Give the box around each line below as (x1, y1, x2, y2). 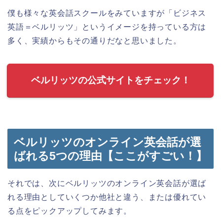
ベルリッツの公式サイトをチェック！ (31, 74, 190, 85)
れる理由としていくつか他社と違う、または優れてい (7, 193, 207, 202)
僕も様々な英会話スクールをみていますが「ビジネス (7, 8, 207, 17)
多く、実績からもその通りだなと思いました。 (7, 36, 182, 45)
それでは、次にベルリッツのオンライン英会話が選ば (7, 179, 207, 188)
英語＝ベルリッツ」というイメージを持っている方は (7, 22, 207, 31)
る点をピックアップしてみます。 (7, 207, 132, 216)
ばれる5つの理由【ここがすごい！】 (14, 149, 207, 163)
